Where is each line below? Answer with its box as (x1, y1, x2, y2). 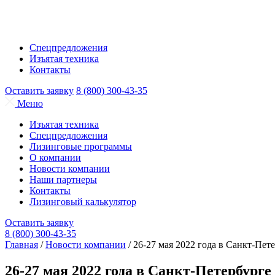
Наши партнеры (29, 174, 97, 185)
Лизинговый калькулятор (29, 196, 136, 207)
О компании (29, 152, 81, 163)
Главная (5, 239, 38, 250)
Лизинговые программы (29, 141, 132, 152)
